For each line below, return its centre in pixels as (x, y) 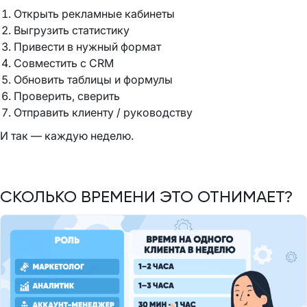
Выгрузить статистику (72, 30)
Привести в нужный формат (87, 46)
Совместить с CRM (64, 63)
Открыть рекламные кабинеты (94, 13)
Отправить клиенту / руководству (103, 112)
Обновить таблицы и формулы (93, 79)
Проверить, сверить (67, 96)
